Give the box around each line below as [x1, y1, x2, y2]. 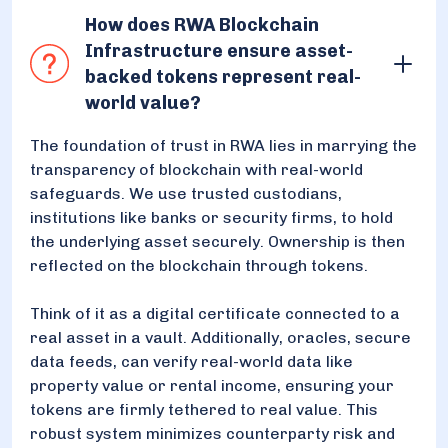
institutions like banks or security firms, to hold [30, 207, 393, 227]
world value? [84, 91, 201, 114]
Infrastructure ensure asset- [84, 39, 353, 62]
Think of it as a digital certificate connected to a [30, 303, 400, 323]
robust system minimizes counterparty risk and [30, 423, 395, 443]
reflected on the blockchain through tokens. [30, 255, 372, 275]
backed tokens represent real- [84, 65, 361, 88]
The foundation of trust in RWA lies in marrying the [30, 135, 417, 155]
